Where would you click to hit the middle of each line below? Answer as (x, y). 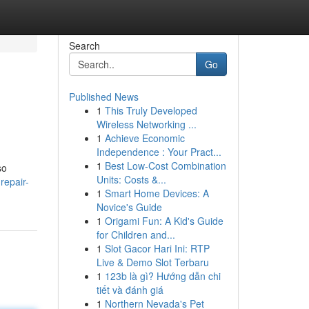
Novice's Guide (129, 207)
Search (84, 46)
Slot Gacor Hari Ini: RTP (157, 248)
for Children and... (136, 235)
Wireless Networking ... (146, 124)
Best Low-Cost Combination (165, 166)
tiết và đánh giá (130, 290)
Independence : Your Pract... (159, 152)
